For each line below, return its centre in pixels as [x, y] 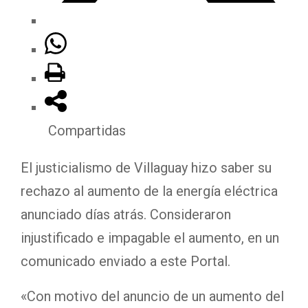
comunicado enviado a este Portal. [125, 261]
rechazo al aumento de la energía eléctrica [149, 191]
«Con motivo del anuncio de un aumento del [152, 296]
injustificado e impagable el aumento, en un [150, 238]
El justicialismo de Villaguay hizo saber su [146, 167]
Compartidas [87, 130]
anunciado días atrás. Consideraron [126, 214]
